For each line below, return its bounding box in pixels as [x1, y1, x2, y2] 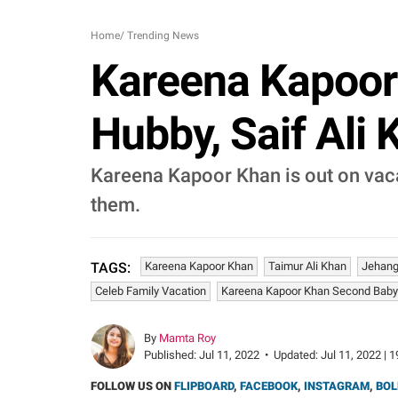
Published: [144, 348, 199, 362]
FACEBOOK [240, 379, 298, 393]
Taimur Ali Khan [268, 259, 346, 273]
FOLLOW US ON [91, 379, 174, 393]
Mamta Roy [159, 331, 216, 345]
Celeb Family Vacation [95, 284, 206, 298]
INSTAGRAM [304, 379, 370, 393]
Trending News [127, 29, 199, 42]
